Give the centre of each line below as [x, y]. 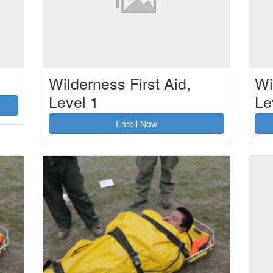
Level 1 [73, 101]
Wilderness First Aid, [119, 83]
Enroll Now [136, 123]
